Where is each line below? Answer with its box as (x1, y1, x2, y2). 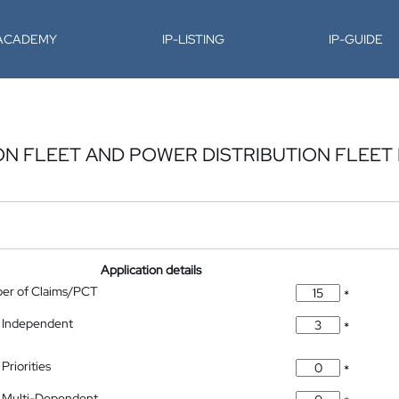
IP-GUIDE (329, 31, 384, 47)
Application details (101, 262, 202, 278)
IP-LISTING (161, 31, 224, 47)
